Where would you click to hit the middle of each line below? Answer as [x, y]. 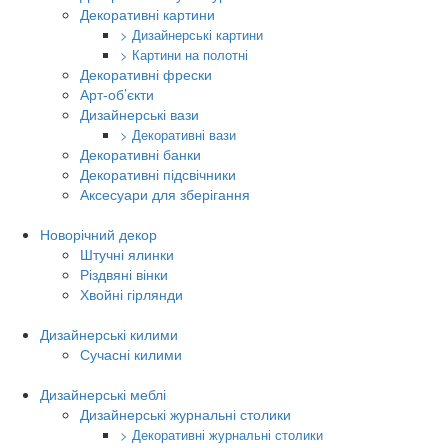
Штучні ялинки [127, 254]
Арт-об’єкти [117, 94]
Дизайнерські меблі [103, 394]
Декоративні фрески [146, 74]
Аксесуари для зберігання [165, 194]
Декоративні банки [140, 154]
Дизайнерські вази [139, 114]
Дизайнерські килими [109, 334]
